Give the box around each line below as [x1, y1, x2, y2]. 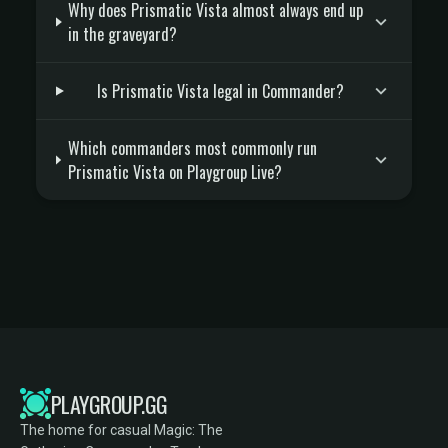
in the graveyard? [68, 22, 178, 46]
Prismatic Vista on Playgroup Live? [67, 160, 282, 184]
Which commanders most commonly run [67, 136, 317, 160]
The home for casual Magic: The [20, 422, 223, 438]
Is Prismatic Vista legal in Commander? [96, 79, 344, 103]
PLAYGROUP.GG [51, 387, 168, 420]
